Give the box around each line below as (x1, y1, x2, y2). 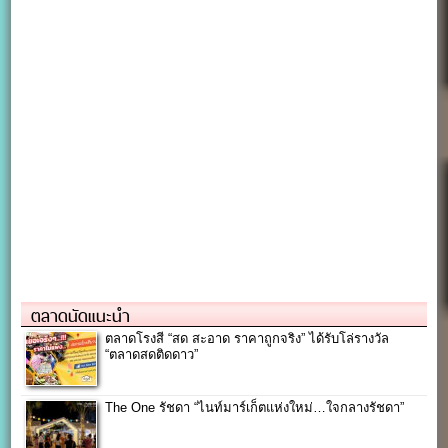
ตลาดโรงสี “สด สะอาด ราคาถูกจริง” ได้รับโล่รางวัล (105, 330, 390, 346)
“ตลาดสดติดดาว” (105, 346, 199, 362)
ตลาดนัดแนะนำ (31, 301, 131, 330)
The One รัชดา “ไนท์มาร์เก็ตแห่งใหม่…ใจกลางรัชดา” (105, 399, 405, 415)
